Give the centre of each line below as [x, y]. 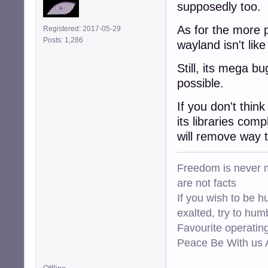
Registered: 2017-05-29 [82, 28]
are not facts [207, 182]
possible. [200, 83]
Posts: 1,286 [65, 40]
